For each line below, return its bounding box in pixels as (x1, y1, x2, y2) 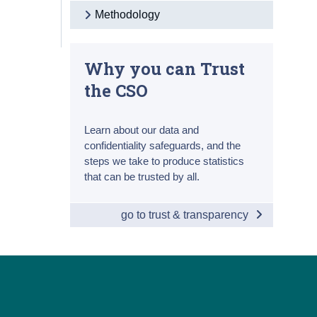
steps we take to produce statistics (84, 154, 245, 167)
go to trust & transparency (120, 208, 251, 221)
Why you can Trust (84, 57, 246, 79)
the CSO (84, 79, 149, 101)
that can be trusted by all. (84, 170, 200, 183)
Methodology (95, 8, 161, 21)
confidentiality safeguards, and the (84, 139, 241, 151)
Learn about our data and (84, 123, 200, 136)
